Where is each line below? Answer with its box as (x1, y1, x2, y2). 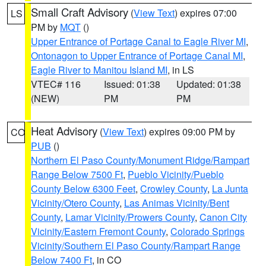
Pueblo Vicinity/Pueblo (128, 167, 224, 181)
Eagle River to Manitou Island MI (31, 63, 167, 77)
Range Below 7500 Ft (31, 167, 123, 181)
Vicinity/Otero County (31, 196, 119, 210)
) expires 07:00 (175, 6, 237, 20)
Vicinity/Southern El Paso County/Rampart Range (31, 239, 240, 252)
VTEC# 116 (31, 77, 81, 91)
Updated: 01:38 (176, 77, 242, 91)
